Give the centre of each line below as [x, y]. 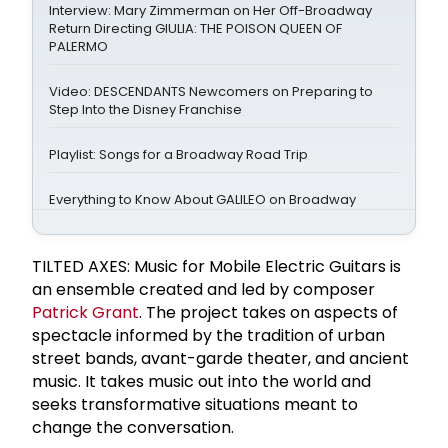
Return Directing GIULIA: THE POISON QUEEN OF [195, 28]
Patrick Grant [85, 312]
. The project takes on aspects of [268, 312]
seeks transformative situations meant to [195, 404]
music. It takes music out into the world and [201, 381]
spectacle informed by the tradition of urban [208, 335]
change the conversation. [133, 427]
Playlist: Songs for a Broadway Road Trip [178, 154]
